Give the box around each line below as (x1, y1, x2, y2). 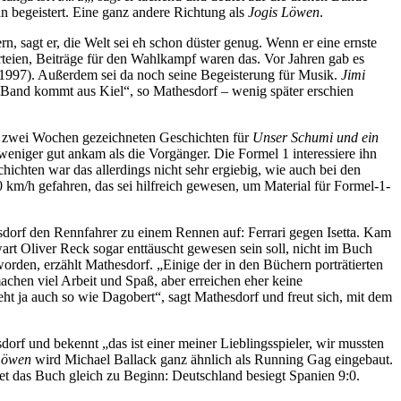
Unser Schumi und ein (252, 129, 379, 145)
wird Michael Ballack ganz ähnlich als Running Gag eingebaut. (31, 351, 393, 367)
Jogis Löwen (248, 4, 320, 20)
